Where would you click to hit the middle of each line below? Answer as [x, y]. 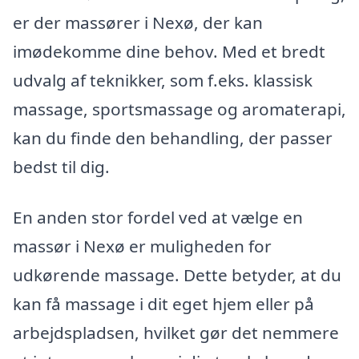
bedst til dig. [61, 166]
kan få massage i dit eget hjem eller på [163, 304]
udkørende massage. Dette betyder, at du [177, 275]
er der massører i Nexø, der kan [138, 22]
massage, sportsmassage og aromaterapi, [179, 109]
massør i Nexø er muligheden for [142, 246]
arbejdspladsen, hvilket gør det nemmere [176, 333]
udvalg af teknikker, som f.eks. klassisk [163, 80]
